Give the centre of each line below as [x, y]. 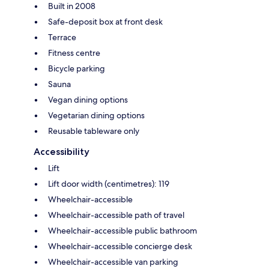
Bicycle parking [77, 68]
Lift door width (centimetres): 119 [109, 183]
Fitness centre [74, 53]
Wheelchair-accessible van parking [113, 261]
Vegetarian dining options [96, 115]
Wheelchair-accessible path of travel [116, 215]
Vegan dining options [88, 99]
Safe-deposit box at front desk [105, 21]
